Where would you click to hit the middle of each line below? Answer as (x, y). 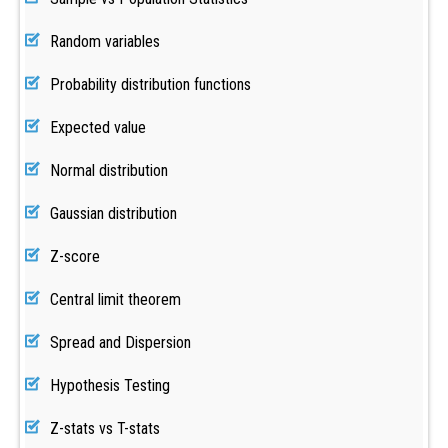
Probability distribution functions (150, 84)
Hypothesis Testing (110, 385)
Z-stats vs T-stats (105, 428)
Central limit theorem (115, 299)
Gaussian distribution (113, 213)
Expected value (98, 127)
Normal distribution (109, 170)
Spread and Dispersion (120, 342)
